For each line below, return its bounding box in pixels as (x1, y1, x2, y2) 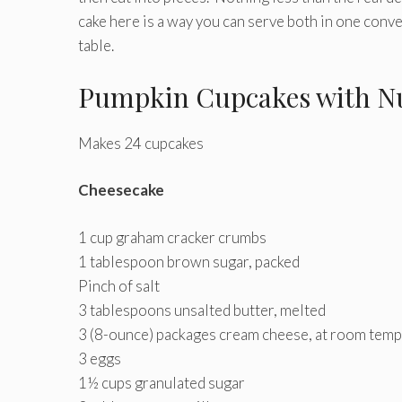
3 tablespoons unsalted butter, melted (78, 300, 326, 319)
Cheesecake (78, 180, 164, 200)
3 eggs (78, 348, 121, 368)
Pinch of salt (78, 275, 160, 295)
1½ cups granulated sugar (78, 372, 245, 392)
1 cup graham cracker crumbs (78, 227, 267, 247)
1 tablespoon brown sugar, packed (78, 251, 300, 271)
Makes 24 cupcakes (78, 133, 204, 153)
